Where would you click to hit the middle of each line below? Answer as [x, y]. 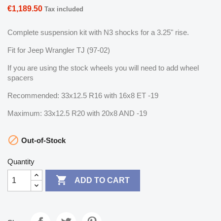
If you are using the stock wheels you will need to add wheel [103, 68]
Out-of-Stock [42, 140]
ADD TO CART [102, 181]
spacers [20, 77]
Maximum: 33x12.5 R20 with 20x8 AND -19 [77, 113]
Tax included [64, 9]
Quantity [21, 161]
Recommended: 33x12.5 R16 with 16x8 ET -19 [83, 95]
